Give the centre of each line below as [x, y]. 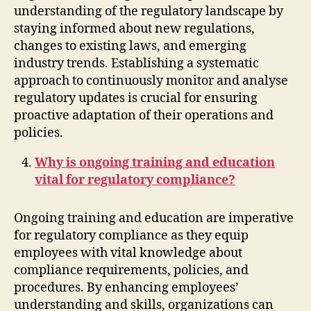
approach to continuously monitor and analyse [151, 81]
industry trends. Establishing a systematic [136, 63]
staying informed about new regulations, [134, 28]
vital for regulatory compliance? [135, 180]
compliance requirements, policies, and [131, 270]
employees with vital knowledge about [128, 253]
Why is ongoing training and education [155, 162]
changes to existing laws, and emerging [130, 46]
